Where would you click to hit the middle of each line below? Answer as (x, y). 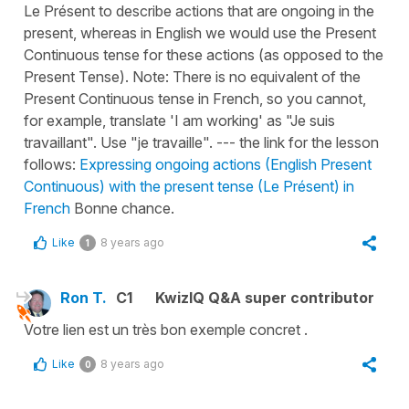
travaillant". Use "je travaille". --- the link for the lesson (201, 142)
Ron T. (84, 297)
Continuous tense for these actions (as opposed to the (204, 54)
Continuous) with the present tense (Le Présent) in (189, 186)
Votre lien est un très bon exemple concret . (166, 329)
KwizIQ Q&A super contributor (265, 297)
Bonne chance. (122, 208)
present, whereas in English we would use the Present (200, 32)
